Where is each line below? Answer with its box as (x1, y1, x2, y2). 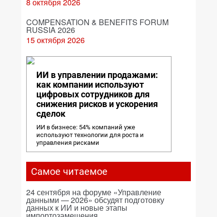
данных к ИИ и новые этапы (26, 202, 127, 213)
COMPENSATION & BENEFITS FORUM (26, 16, 169, 28)
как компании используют (36, 79, 144, 90)
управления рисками (36, 139, 99, 146)
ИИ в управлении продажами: (36, 70, 158, 80)
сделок (36, 108, 65, 119)
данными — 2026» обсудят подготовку (26, 194, 164, 205)
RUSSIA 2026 (26, 24, 75, 35)
